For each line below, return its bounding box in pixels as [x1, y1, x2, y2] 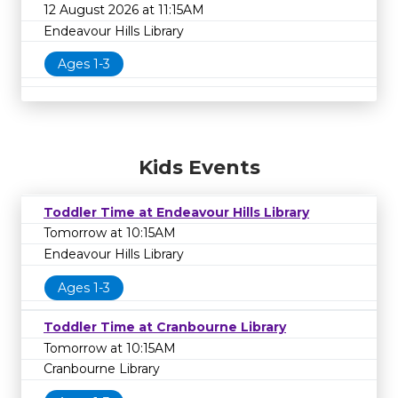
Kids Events [138, 155, 260, 179]
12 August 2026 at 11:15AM [44, 2, 204, 19]
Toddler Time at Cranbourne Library [44, 319, 286, 336]
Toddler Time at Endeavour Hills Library [44, 203, 309, 220]
